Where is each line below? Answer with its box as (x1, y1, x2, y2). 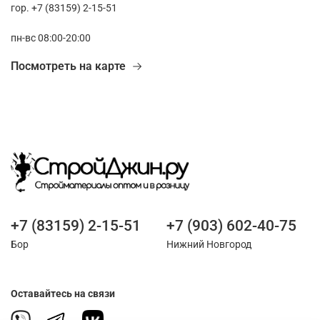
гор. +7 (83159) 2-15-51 (11, 2, 117, 15)
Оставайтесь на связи (11, 287, 115, 300)
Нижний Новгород (166, 238, 251, 251)
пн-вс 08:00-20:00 (11, 32, 91, 45)
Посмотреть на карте (11, 59, 126, 74)
